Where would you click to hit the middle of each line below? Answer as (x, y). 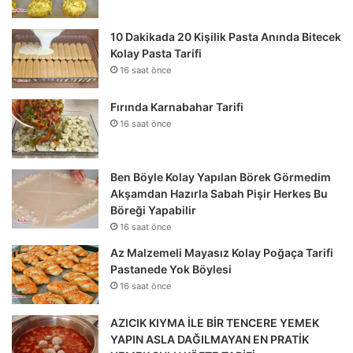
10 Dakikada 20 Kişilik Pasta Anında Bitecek (226, 37)
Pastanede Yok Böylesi (171, 269)
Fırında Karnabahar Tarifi (177, 107)
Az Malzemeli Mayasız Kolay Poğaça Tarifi (222, 253)
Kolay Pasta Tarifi (156, 54)
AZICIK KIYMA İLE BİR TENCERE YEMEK (215, 323)
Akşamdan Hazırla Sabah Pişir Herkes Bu (219, 194)
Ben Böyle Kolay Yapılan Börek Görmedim (221, 177)
